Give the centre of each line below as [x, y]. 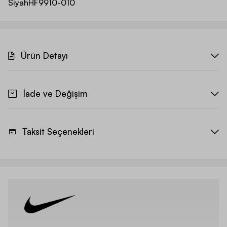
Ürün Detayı [44, 56]
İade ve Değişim [55, 94]
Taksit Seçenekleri [58, 132]
